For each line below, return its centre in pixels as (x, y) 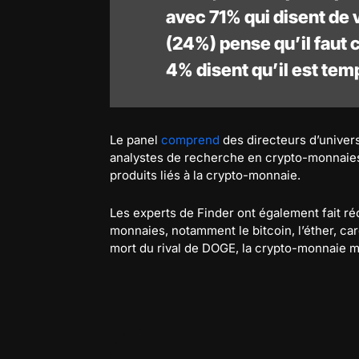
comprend (190, 139)
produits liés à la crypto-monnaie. (205, 175)
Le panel (135, 139)
